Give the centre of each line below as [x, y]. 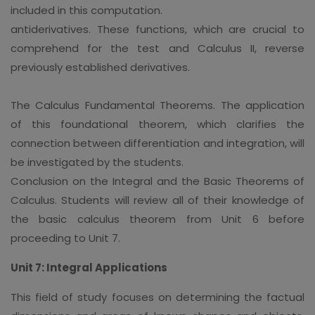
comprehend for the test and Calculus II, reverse [157, 48]
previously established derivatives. [100, 67]
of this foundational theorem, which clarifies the [157, 124]
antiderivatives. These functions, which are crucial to [157, 29]
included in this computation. [86, 10]
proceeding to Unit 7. [65, 238]
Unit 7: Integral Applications [89, 267]
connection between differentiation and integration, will [157, 143]
